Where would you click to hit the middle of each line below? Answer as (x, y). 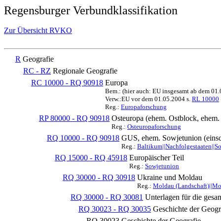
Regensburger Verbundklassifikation (91, 10)
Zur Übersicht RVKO (38, 30)
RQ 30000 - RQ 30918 (99, 177)
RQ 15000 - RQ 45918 (91, 158)
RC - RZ (37, 71)
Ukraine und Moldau (170, 177)
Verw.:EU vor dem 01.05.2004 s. (148, 99)
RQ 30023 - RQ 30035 (115, 209)
